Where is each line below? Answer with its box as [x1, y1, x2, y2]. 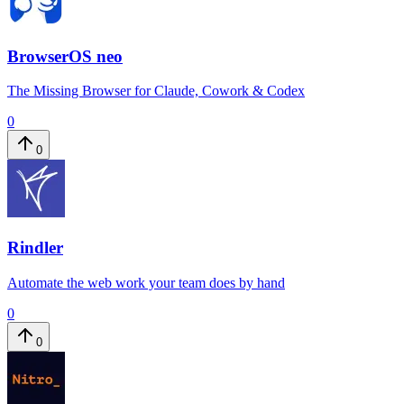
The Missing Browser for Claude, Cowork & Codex [7, 83, 305, 99]
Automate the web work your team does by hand [7, 274, 285, 290]
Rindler [7, 238, 63, 258]
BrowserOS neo [7, 46, 123, 66]
